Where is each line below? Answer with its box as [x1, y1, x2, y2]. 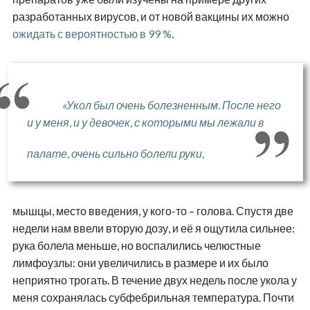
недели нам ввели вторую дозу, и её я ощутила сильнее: [12, 221, 295, 235]
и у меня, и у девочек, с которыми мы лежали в [26, 116, 264, 129]
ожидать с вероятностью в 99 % [12, 27, 172, 41]
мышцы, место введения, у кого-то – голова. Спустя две [12, 204, 293, 218]
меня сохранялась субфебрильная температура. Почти [12, 291, 294, 304]
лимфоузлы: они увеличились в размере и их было [12, 256, 268, 270]
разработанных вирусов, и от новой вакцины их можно [12, 10, 289, 24]
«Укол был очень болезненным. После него [61, 98, 281, 112]
